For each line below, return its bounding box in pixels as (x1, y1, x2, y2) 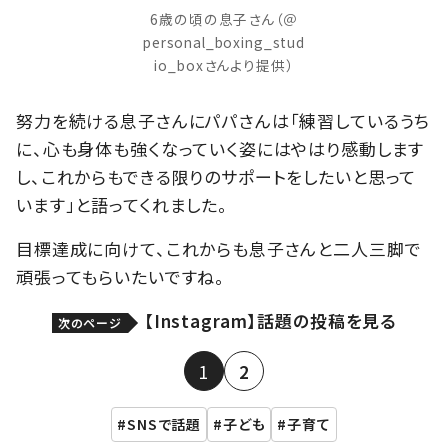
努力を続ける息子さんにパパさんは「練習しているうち (16, 108, 431, 134)
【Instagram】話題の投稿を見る (143, 308, 397, 334)
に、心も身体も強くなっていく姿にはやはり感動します (16, 136, 425, 162)
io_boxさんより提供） (154, 54, 294, 75)
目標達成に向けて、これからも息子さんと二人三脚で (16, 236, 422, 262)
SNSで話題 (126, 414, 202, 435)
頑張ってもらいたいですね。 (16, 264, 226, 290)
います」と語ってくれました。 (16, 192, 228, 218)
